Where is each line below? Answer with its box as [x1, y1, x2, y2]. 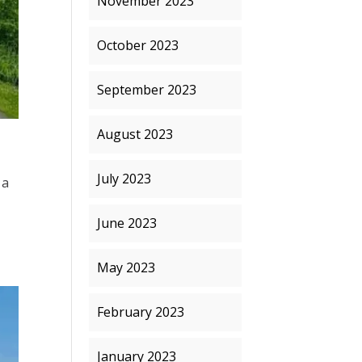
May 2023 [97, 259, 156, 276]
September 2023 [97, 81, 197, 99]
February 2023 [97, 303, 185, 321]
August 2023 [97, 125, 174, 143]
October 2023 [97, 36, 179, 54]
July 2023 [97, 170, 152, 187]
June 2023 [97, 214, 158, 232]
